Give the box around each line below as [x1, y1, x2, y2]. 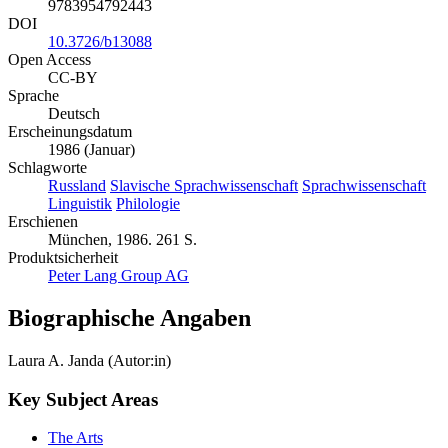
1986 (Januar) [48, 141, 135, 159]
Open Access [8, 51, 91, 69]
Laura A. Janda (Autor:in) [8, 351, 171, 369]
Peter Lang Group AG [48, 267, 189, 285]
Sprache [8, 87, 59, 105]
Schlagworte [8, 159, 87, 177]
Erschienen [8, 213, 78, 231]
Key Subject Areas [8, 388, 158, 410]
